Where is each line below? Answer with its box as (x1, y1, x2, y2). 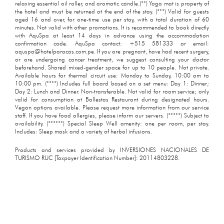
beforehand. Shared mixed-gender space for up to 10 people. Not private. (15, 63, 209, 71)
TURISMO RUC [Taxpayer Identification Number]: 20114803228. (15, 153, 179, 161)
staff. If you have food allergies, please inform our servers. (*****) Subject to (15, 111, 209, 119)
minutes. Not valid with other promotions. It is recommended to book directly (15, 23, 209, 31)
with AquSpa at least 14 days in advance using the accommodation (15, 31, 209, 39)
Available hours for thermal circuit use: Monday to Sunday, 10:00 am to (15, 71, 209, 79)
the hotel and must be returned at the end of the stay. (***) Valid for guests (15, 7, 209, 15)
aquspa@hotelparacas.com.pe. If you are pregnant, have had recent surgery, (15, 47, 209, 55)
